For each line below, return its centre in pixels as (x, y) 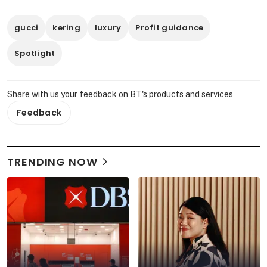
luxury (108, 28)
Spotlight (35, 53)
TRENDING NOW (52, 162)
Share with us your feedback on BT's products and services (120, 94)
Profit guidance (170, 28)
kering (66, 28)
